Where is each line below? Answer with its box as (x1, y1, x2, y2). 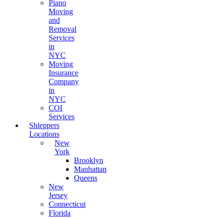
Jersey (49, 191, 68, 200)
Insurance (49, 69, 78, 77)
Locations (29, 130, 59, 138)
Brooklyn (74, 156, 103, 164)
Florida (49, 209, 71, 217)
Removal (49, 25, 76, 33)
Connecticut (49, 200, 86, 208)
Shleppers (29, 121, 59, 129)
